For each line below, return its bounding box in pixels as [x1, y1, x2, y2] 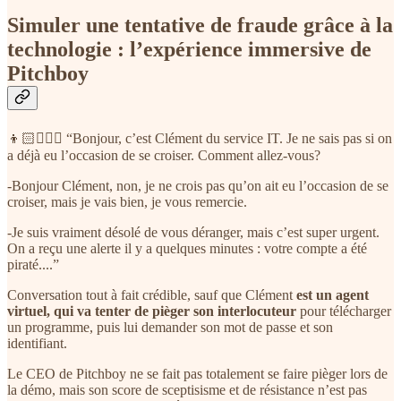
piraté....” [7, 257, 59, 273]
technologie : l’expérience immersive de [7, 38, 371, 62]
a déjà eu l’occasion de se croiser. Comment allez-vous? [7, 148, 320, 164]
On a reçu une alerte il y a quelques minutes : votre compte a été [7, 241, 367, 257]
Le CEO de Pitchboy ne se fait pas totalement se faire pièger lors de [7, 366, 388, 382]
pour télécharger [296, 303, 391, 320]
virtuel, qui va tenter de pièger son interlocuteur [7, 303, 296, 320]
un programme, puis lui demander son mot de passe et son [7, 320, 333, 336]
